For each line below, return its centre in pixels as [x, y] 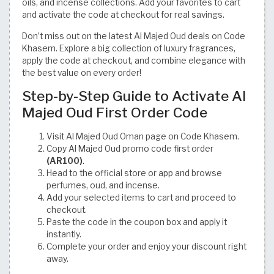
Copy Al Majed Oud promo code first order [130, 149]
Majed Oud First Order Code [115, 113]
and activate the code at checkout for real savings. [123, 15]
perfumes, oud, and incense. [103, 186]
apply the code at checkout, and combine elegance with [134, 61]
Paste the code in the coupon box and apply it [137, 222]
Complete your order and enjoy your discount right [146, 247]
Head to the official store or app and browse [134, 173]
